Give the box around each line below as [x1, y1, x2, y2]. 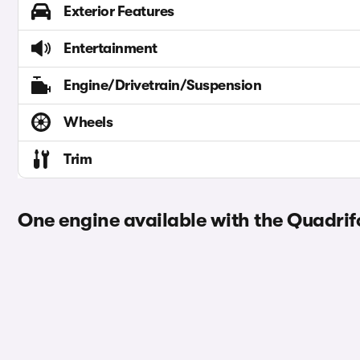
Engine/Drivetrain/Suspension [63, 77, 261, 94]
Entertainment [63, 40, 157, 57]
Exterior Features [63, 3, 174, 20]
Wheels [63, 114, 112, 131]
